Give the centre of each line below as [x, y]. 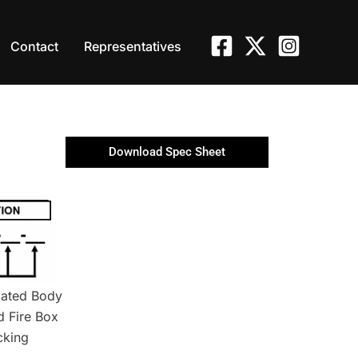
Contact [34, 46]
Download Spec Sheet [167, 152]
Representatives [133, 46]
